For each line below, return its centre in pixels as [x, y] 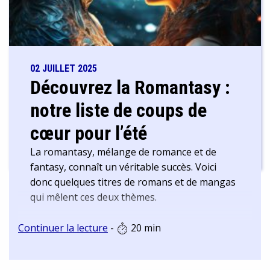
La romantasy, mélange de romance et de [123, 152]
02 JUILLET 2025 [64, 68]
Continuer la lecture [63, 228]
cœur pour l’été [89, 133]
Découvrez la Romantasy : [130, 87]
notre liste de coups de [118, 110]
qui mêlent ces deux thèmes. [93, 197]
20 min [145, 228]
